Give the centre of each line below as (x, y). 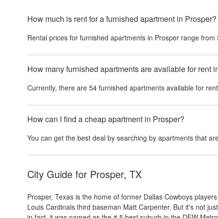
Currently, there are (58, 88)
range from (197, 37)
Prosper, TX (116, 174)
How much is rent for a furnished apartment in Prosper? (122, 19)
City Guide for (59, 174)
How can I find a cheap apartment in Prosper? (106, 119)
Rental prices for (54, 37)
